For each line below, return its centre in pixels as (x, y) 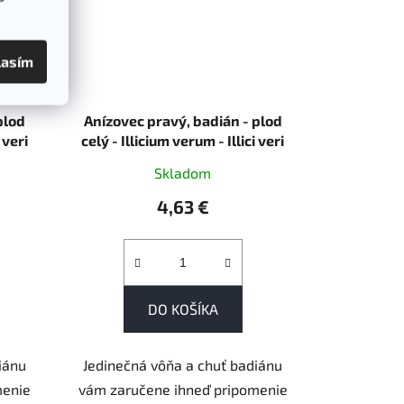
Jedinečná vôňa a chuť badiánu (183, 364)
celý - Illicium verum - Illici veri (183, 140)
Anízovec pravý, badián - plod (183, 120)
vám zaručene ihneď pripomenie (183, 389)
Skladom (183, 172)
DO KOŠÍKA (183, 308)
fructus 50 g (183, 160)
